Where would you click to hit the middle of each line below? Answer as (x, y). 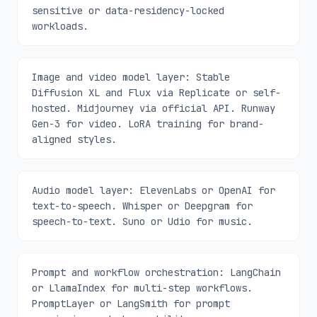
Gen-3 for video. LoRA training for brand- (148, 124)
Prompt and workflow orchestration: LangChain (156, 272)
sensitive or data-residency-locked (128, 11)
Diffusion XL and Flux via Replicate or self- (156, 93)
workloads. (60, 26)
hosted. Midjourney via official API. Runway (154, 108)
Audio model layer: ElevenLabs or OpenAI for (154, 190)
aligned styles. (74, 139)
